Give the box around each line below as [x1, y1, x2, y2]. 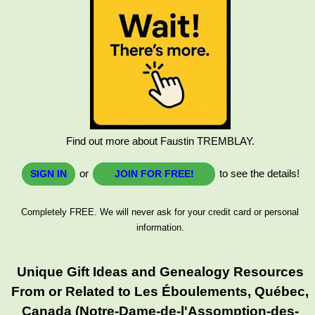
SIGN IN [30, 167, 67, 179]
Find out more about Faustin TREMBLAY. [65, 134, 255, 147]
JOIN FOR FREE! [114, 167, 194, 179]
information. [136, 221, 184, 233]
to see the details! [217, 167, 300, 179]
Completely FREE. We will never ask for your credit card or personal [21, 206, 300, 217]
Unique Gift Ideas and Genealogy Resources [16, 264, 304, 279]
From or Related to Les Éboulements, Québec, [11, 283, 309, 299]
